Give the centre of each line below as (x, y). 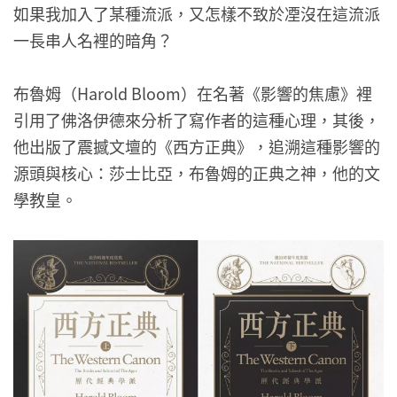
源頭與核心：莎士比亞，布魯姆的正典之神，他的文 (197, 173)
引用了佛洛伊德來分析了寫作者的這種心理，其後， (197, 120)
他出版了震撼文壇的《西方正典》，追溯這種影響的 (197, 147)
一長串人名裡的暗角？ (93, 39)
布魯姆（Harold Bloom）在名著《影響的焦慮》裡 (193, 93)
